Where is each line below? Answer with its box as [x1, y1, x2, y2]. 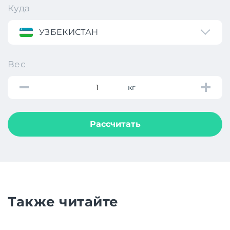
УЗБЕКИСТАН [39, 27, 99, 37]
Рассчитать [89, 119, 141, 129]
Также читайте [8, 193, 119, 210]
